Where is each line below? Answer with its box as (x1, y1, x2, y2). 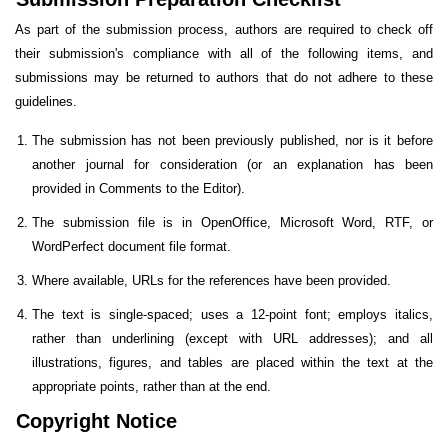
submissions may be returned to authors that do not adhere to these (15, 69, 433, 85)
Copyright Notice (16, 410, 177, 433)
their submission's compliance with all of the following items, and (15, 45, 433, 61)
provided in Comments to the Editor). (32, 181, 245, 197)
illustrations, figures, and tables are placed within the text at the (32, 355, 433, 371)
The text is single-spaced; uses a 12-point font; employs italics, (32, 307, 433, 323)
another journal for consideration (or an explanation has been (32, 157, 433, 173)
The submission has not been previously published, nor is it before (32, 133, 433, 149)
